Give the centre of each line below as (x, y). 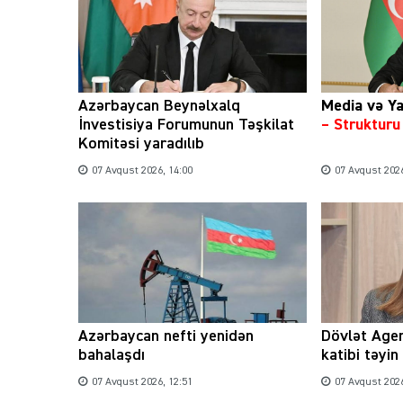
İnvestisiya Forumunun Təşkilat (186, 125)
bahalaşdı (112, 355)
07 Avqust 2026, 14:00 (142, 171)
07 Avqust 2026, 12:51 (142, 382)
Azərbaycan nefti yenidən (166, 336)
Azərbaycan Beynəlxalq (159, 107)
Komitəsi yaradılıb (141, 144)
